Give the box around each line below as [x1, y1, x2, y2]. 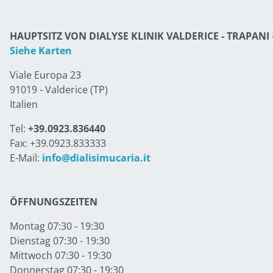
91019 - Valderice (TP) [10, 83, 108, 96]
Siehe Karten [10, 44, 72, 57]
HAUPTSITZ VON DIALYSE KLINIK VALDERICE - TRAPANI [10, 29, 269, 43]
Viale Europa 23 [10, 68, 81, 82]
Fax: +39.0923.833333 [10, 136, 106, 150]
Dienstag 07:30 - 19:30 [10, 234, 110, 247]
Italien [10, 97, 38, 111]
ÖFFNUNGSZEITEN [10, 195, 97, 208]
